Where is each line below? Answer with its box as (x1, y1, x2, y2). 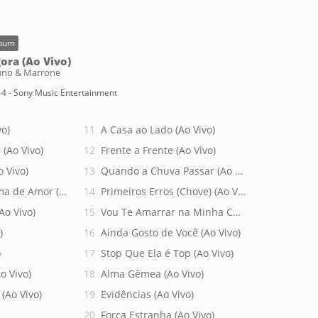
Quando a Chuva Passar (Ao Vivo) (101, 164, 257, 177)
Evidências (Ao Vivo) (101, 287, 194, 301)
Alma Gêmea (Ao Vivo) (101, 267, 204, 280)
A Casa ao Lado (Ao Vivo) (101, 123, 215, 136)
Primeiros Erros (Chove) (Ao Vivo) (101, 185, 254, 198)
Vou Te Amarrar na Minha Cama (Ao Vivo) (101, 205, 296, 219)
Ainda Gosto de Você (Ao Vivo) (101, 226, 241, 239)
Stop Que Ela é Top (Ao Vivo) (101, 246, 234, 260)
